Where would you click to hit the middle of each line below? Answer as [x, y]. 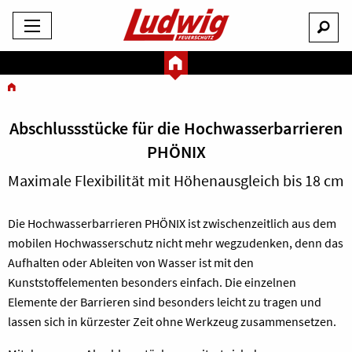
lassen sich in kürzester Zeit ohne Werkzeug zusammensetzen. [172, 321]
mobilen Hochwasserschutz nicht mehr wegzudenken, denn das [176, 243]
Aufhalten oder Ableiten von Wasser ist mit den [131, 262]
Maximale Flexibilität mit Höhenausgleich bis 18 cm [176, 180]
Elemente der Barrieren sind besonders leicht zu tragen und [165, 302]
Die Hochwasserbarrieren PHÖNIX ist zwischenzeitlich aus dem [172, 223]
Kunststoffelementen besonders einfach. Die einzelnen [152, 282]
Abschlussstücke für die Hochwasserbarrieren [176, 128]
